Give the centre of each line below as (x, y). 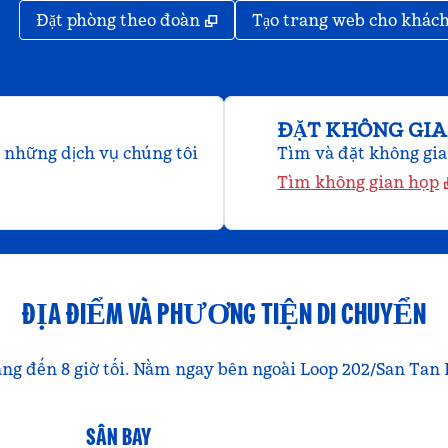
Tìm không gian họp (358, 182)
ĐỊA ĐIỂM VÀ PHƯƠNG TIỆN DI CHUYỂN (224, 313)
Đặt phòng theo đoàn (117, 20)
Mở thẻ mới (268, 19)
